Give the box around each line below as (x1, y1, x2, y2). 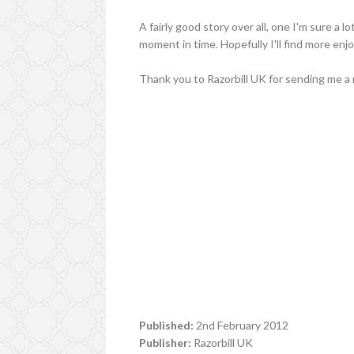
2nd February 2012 (194, 318, 289, 332)
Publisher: (139, 335, 192, 349)
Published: (139, 318, 194, 332)
